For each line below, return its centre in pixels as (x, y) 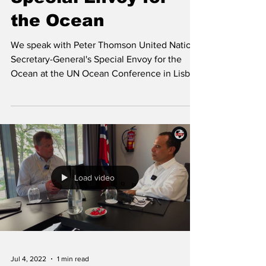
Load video (94, 178)
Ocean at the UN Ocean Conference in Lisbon (106, 73)
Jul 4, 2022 (28, 259)
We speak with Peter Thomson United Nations (106, 45)
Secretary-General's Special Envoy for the (96, 59)
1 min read (73, 259)
